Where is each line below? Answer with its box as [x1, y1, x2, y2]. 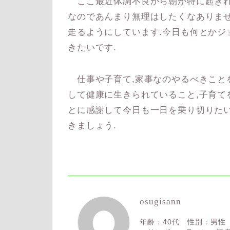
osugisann [140, 196, 181, 206]
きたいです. [68, 42, 117, 52]
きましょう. [68, 120, 117, 130]
